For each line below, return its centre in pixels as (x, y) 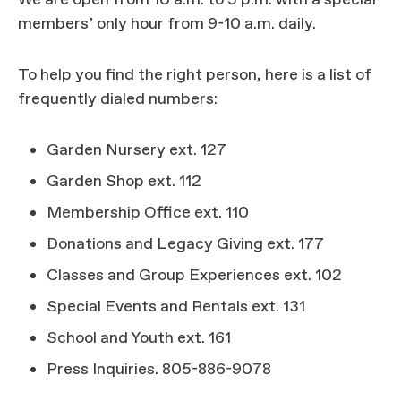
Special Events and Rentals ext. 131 (176, 307)
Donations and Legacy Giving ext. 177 (185, 244)
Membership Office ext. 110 (148, 213)
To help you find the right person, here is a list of (195, 75)
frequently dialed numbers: (118, 99)
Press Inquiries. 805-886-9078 (159, 370)
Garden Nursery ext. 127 (137, 150)
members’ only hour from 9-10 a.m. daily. (167, 24)
